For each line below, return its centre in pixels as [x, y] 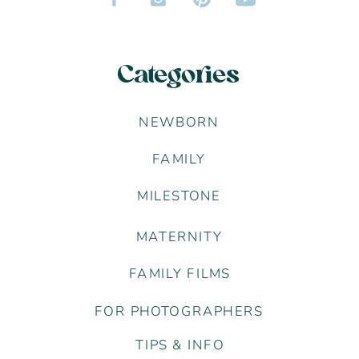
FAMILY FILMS [180, 274]
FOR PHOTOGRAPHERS [179, 312]
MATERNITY [179, 237]
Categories [178, 77]
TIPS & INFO [180, 345]
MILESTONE [179, 196]
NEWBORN [179, 122]
